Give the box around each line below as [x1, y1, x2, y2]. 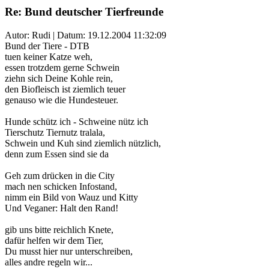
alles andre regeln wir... [5, 256, 92, 267]
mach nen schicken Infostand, [5, 181, 117, 192]
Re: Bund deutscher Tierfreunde [5, 5, 163, 18]
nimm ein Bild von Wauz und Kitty [5, 192, 138, 202]
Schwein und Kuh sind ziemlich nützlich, [5, 138, 161, 148]
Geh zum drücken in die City [5, 170, 115, 181]
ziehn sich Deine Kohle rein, [5, 73, 113, 83]
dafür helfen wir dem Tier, [5, 235, 103, 246]
